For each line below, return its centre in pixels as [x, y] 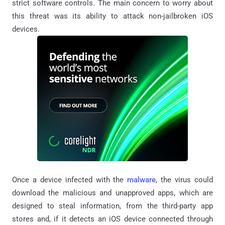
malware [142, 180]
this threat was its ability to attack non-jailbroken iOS [113, 16]
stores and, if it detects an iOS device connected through [113, 219]
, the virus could [185, 180]
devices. [26, 29]
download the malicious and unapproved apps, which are [113, 193]
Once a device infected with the [70, 180]
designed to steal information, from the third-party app [113, 206]
